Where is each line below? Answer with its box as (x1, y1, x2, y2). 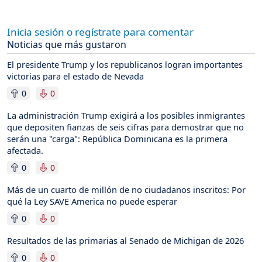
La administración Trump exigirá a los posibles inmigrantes (7, 109, 245, 121)
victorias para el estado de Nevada (7, 70, 144, 82)
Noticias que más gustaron (7, 37, 126, 51)
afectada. (7, 144, 43, 156)
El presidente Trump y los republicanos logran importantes (7, 58, 243, 70)
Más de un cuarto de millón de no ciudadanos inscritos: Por (7, 183, 246, 195)
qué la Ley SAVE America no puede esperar (7, 195, 177, 207)
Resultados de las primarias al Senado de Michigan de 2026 (7, 234, 244, 246)
